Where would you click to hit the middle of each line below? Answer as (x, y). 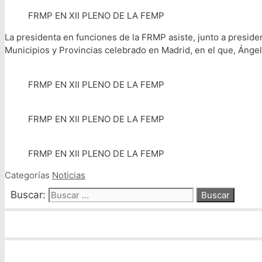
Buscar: (28, 195)
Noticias (69, 175)
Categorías (28, 175)
